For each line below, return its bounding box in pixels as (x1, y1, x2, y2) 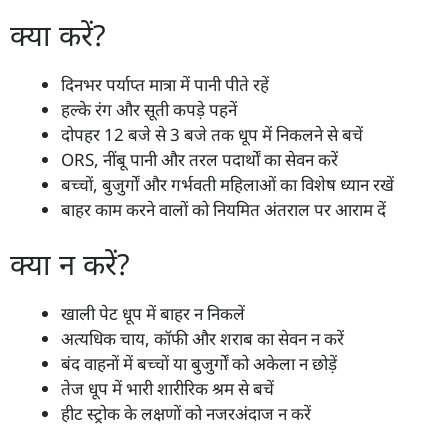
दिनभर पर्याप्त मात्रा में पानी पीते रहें (61, 72, 269, 96)
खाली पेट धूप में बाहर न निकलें (61, 302, 245, 326)
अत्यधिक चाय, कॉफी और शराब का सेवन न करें (61, 327, 344, 351)
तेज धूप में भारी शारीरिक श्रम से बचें (61, 377, 274, 401)
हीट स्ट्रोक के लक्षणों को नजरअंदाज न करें (61, 402, 311, 426)
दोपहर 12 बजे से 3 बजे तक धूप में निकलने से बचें (61, 122, 363, 146)
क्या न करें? (10, 244, 130, 284)
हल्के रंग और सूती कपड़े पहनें (61, 97, 237, 121)
